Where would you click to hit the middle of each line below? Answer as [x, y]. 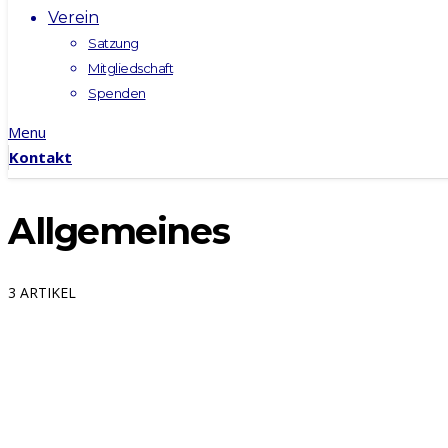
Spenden [117, 93]
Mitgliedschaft [130, 68]
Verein [73, 17]
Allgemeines [119, 230]
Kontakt [40, 157]
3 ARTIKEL [42, 292]
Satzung [113, 43]
